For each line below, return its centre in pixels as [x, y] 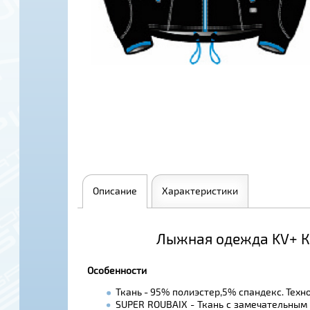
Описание [115, 191]
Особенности [117, 270]
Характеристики [200, 191]
